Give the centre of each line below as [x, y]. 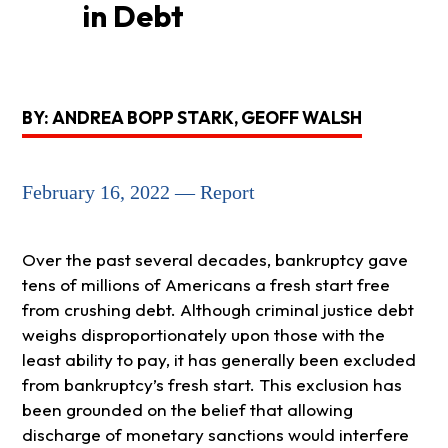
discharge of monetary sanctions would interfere [215, 435]
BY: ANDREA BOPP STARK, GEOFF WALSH [191, 118]
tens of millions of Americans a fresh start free [205, 285]
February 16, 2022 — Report [138, 192]
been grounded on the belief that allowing [187, 410]
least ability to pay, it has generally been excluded [218, 360]
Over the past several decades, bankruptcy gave [214, 260]
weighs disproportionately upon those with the [203, 335]
